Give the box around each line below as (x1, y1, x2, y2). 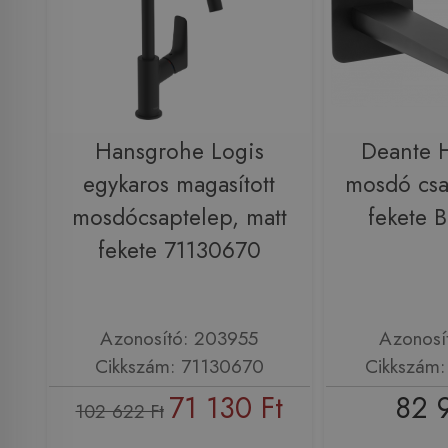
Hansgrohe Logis (94, 134, 264, 168)
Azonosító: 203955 (100, 324, 258, 353)
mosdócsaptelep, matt (71, 200, 287, 234)
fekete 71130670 (97, 233, 261, 267)
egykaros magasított (83, 167, 275, 201)
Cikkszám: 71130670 (94, 352, 264, 381)
